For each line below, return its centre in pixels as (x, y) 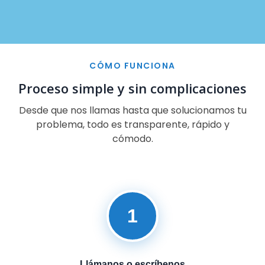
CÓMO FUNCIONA (132, 66)
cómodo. (132, 139)
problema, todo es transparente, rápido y (132, 125)
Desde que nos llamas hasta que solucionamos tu (132, 111)
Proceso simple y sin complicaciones (132, 88)
